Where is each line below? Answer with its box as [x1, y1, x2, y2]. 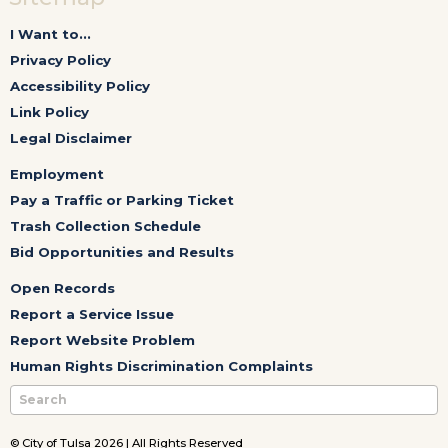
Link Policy [10, 103, 89, 120]
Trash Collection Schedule [10, 217, 201, 234]
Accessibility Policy [10, 77, 150, 94]
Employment [10, 165, 104, 182]
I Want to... [10, 25, 91, 42]
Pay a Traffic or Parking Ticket [10, 191, 234, 208]
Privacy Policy [10, 51, 111, 68]
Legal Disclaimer [10, 129, 132, 146]
